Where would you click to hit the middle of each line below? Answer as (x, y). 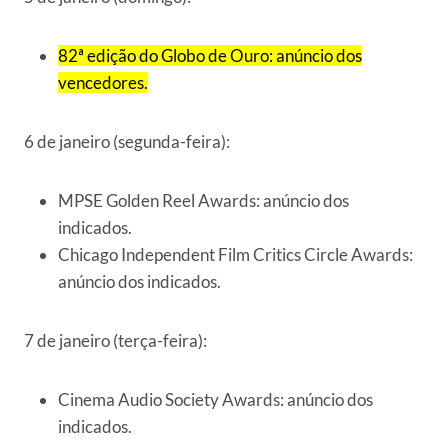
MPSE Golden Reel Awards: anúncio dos (203, 201)
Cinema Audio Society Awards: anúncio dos (215, 400)
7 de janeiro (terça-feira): (115, 341)
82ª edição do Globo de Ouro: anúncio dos (210, 56)
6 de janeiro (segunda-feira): (127, 142)
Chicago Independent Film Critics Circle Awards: (235, 255)
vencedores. (103, 83)
